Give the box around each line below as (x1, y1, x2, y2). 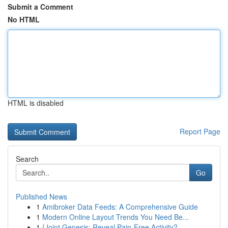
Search (16, 154, 39, 164)
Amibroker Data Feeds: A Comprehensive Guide (42, 202, 198, 212)
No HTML (8, 14, 40, 24)
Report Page (180, 126, 220, 136)
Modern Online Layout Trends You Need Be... (42, 212, 189, 222)
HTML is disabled (8, 98, 64, 108)
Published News (16, 191, 67, 202)
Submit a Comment (8, 2, 73, 12)
